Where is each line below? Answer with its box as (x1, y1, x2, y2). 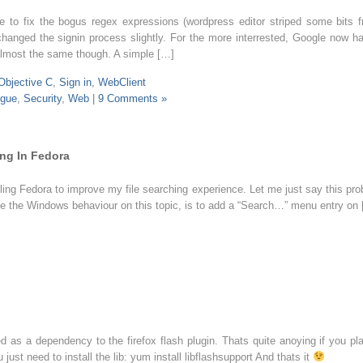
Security (23, 92, 62, 105)
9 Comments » (98, 92, 167, 105)
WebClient (98, 76, 146, 88)
